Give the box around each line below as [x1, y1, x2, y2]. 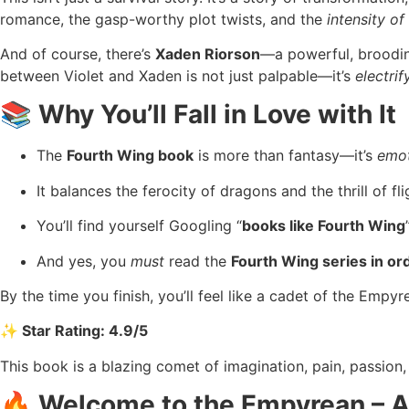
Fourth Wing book [67, 146, 194, 165]
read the [164, 251, 231, 270]
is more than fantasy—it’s [194, 146, 377, 165]
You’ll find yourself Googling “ [37, 216, 242, 236]
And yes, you [37, 251, 131, 270]
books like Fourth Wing [242, 216, 405, 236]
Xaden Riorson [155, 44, 260, 63]
